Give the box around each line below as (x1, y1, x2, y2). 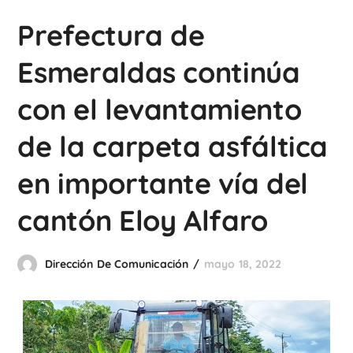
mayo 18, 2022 (204, 257, 282, 271)
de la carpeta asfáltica (17, 128, 329, 164)
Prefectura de (17, 17, 205, 53)
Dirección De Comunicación (44, 257, 189, 271)
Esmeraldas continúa (17, 54, 300, 90)
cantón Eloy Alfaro (17, 203, 268, 238)
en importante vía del (17, 165, 308, 201)
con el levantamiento (17, 91, 302, 127)
